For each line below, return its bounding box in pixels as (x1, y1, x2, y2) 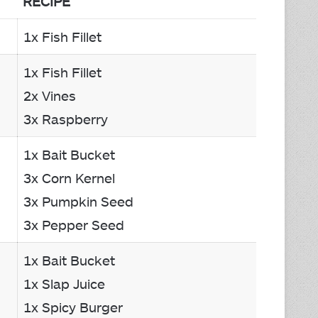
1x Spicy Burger (23, 299, 123, 316)
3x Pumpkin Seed (23, 193, 133, 210)
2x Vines (23, 87, 76, 104)
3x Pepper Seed (23, 216, 124, 234)
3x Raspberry (23, 111, 108, 128)
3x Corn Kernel (23, 170, 115, 187)
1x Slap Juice (23, 275, 105, 292)
